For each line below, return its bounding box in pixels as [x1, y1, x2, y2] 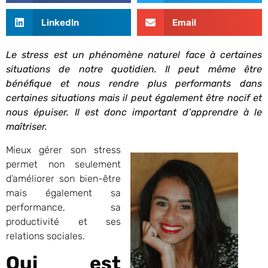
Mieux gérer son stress [6, 144, 121, 156]
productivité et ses [6, 215, 121, 227]
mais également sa [6, 187, 121, 199]
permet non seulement [6, 158, 121, 170]
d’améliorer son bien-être [6, 172, 121, 184]
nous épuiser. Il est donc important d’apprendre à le [6, 106, 262, 118]
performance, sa [6, 201, 121, 213]
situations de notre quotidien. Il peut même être [6, 63, 262, 75]
